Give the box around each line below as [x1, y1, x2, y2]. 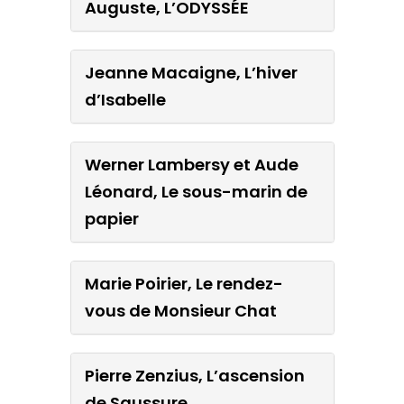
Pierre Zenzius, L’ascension [84, 363, 305, 387]
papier [84, 207, 139, 230]
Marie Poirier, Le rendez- [84, 271, 283, 295]
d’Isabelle [84, 87, 166, 111]
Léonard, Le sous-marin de [84, 179, 308, 203]
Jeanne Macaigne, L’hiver [84, 60, 298, 84]
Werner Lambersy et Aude [84, 152, 298, 176]
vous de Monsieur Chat [84, 298, 277, 322]
